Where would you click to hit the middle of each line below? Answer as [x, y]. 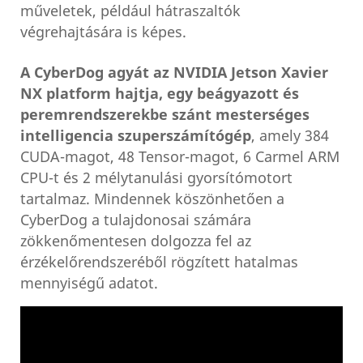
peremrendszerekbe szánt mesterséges [165, 115]
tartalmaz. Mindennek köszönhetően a [152, 200]
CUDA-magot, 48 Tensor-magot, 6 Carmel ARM [180, 158]
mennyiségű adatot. [89, 284]
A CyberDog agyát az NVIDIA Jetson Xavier [174, 73]
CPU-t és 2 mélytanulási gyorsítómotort [156, 179]
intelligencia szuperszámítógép [136, 137]
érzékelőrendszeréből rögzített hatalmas [159, 263]
